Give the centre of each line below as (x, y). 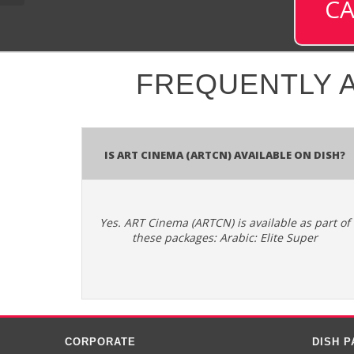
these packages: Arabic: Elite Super (224, 237)
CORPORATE (100, 341)
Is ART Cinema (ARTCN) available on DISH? (224, 153)
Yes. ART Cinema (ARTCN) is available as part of (224, 222)
